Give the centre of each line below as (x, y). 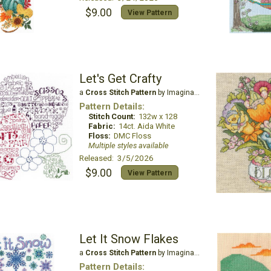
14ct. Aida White (146, 126)
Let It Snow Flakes (129, 239)
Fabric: (102, 126)
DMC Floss (132, 136)
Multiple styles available (128, 145)
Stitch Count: (112, 116)
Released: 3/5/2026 (116, 158)
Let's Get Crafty (120, 79)
